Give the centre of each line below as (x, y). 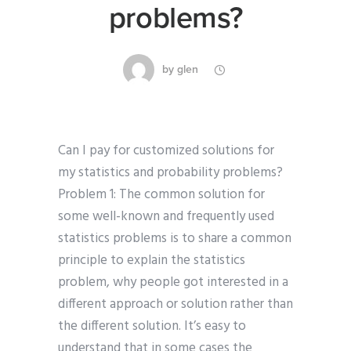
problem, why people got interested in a (173, 283)
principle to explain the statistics (152, 261)
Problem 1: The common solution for (161, 195)
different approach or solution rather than (175, 305)
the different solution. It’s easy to (152, 327)
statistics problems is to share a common (175, 239)
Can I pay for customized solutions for (166, 151)
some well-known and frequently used (166, 217)
